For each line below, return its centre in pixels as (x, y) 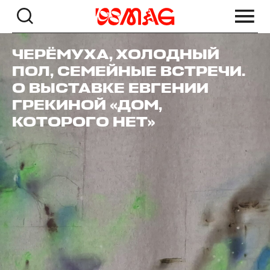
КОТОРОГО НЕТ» (84, 122)
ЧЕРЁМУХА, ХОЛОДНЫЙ (116, 55)
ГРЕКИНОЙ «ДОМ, (87, 105)
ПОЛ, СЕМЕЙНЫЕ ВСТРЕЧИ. (129, 72)
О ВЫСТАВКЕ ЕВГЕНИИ (110, 89)
